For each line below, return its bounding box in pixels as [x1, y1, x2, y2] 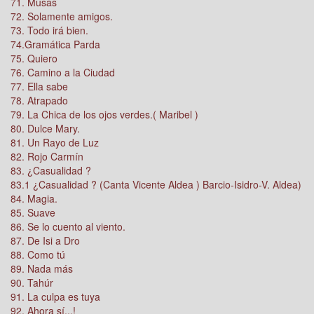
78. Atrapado [11, 93, 68, 107]
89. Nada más [11, 261, 73, 275]
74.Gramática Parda [11, 37, 100, 51]
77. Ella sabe [11, 79, 68, 93]
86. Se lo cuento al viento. [11, 219, 125, 233]
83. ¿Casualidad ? [11, 163, 91, 177]
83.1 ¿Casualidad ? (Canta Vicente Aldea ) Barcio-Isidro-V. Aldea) [11, 177, 301, 191]
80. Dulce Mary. [11, 121, 80, 135]
